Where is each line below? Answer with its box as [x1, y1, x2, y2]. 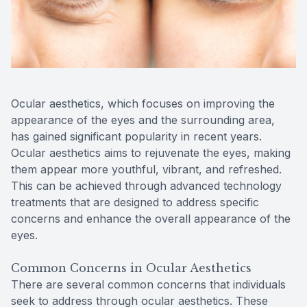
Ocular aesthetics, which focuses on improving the [11, 96, 275, 110]
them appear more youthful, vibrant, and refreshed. [11, 162, 282, 176]
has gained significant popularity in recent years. [11, 129, 262, 143]
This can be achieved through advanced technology [11, 178, 282, 193]
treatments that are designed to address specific [11, 195, 259, 209]
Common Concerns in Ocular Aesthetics [11, 260, 251, 275]
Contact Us [14, 47, 72, 60]
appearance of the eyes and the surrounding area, [11, 112, 275, 127]
